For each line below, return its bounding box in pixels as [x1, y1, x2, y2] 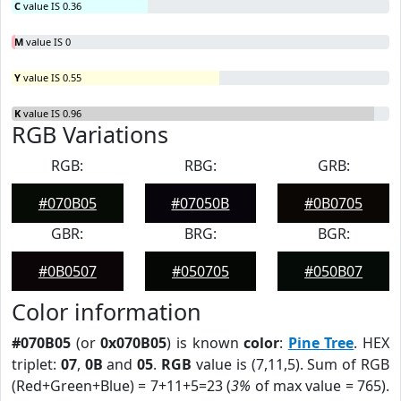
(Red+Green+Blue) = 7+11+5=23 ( [12, 376, 232, 396]
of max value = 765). [251, 376, 389, 396]
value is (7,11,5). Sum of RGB [192, 354, 390, 374]
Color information [12, 296, 201, 327]
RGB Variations [12, 119, 168, 149]
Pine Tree [287, 333, 354, 353]
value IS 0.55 [21, 71, 81, 84]
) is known [166, 333, 244, 353]
